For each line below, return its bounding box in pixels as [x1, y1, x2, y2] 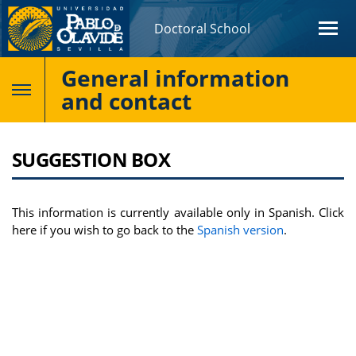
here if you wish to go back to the [12, 222, 197, 238]
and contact [61, 86, 192, 116]
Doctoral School [154, 20, 250, 37]
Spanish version [197, 222, 284, 238]
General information [61, 63, 289, 93]
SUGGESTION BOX [12, 146, 170, 172]
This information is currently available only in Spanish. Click [12, 204, 344, 220]
